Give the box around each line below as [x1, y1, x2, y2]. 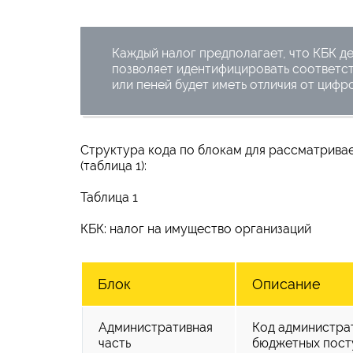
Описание [252, 275, 321, 292]
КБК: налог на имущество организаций [80, 221, 311, 236]
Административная [98, 319, 213, 335]
